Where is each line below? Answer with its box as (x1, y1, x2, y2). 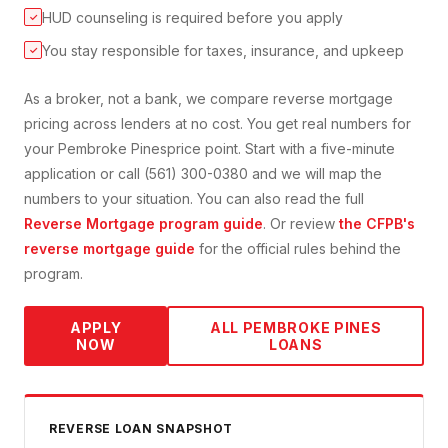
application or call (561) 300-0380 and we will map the (24, 165, 382, 183)
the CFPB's (339, 215, 415, 233)
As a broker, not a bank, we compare (24, 90, 273, 108)
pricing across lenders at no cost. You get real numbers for (24, 115, 411, 133)
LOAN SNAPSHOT (111, 421, 234, 437)
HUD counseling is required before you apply (42, 9, 343, 27)
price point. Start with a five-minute (167, 140, 395, 158)
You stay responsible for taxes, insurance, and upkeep (42, 42, 404, 60)
